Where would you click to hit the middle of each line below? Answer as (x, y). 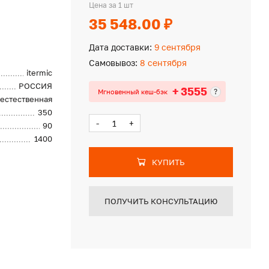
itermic (40, 73)
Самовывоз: (113, 63)
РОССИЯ (36, 86)
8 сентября (162, 63)
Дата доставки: (120, 47)
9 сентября (176, 47)
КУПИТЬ (168, 162)
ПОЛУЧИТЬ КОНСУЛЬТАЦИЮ (161, 201)
